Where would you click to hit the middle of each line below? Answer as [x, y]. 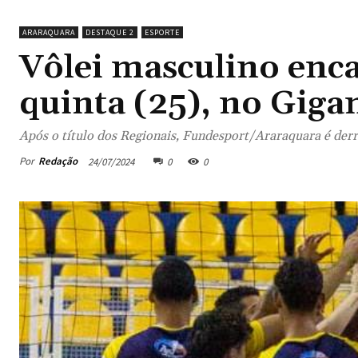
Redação [58, 161]
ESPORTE [162, 32]
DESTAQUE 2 [110, 32]
